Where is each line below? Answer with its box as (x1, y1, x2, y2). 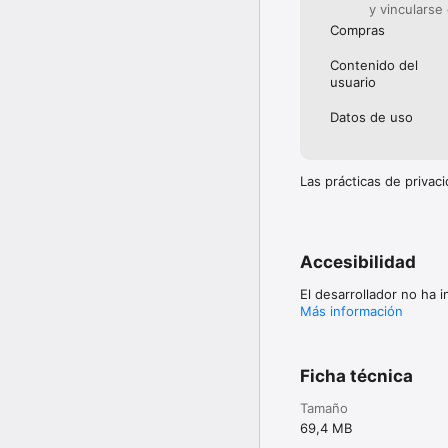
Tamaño (300, 399, 348, 416)
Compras (330, 21, 385, 38)
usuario (330, 73, 376, 90)
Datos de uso (330, 108, 413, 125)
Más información (300, 302, 403, 319)
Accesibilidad (300, 251, 416, 272)
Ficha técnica (300, 365, 413, 386)
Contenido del (330, 56, 418, 73)
